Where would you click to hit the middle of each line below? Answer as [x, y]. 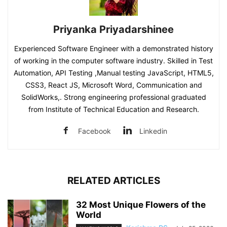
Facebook [94, 131]
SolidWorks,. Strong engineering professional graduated [113, 97]
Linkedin [153, 131]
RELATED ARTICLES [113, 181]
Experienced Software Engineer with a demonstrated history [113, 49]
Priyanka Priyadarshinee [113, 30]
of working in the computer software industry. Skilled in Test [113, 61]
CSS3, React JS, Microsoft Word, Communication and [113, 85]
